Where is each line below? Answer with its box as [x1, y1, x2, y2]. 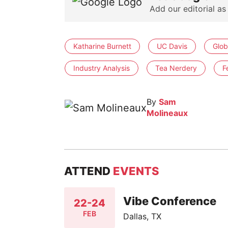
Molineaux [146, 108, 188, 119]
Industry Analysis [73, 64, 130, 73]
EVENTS [113, 164, 160, 178]
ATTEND [64, 164, 113, 178]
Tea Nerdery [155, 64, 197, 73]
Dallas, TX [123, 211, 162, 221]
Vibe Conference [123, 194, 217, 208]
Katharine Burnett [73, 42, 131, 51]
